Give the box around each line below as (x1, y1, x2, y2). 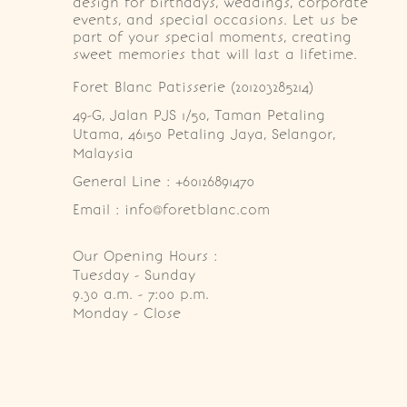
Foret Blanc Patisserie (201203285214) (73, 78, 313, 95)
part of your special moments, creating (73, 28, 352, 45)
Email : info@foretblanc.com (73, 201, 270, 218)
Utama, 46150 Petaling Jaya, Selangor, (73, 125, 341, 143)
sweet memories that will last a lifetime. (73, 45, 357, 63)
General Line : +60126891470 (73, 173, 254, 190)
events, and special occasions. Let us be (73, 11, 358, 28)
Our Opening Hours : (73, 247, 217, 264)
